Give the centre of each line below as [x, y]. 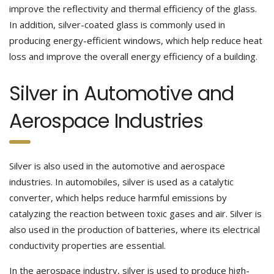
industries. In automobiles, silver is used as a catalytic [121, 182]
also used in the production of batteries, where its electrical [135, 229]
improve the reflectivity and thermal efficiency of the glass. [133, 9]
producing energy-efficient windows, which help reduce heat [136, 40]
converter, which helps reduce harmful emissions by [118, 198]
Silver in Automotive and [122, 93]
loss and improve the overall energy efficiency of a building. [133, 56]
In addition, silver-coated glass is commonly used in [117, 24]
